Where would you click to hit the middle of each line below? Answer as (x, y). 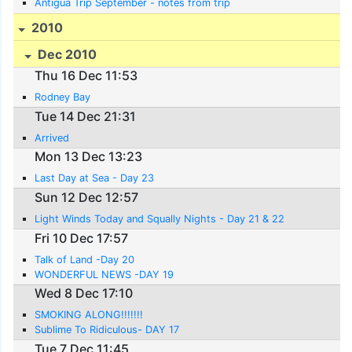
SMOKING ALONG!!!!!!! (89, 315)
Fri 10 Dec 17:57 (82, 238)
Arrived (52, 137)
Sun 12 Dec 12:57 (87, 197)
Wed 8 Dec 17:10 (84, 293)
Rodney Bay (63, 97)
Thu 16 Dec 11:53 (86, 76)
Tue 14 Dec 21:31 (86, 116)
